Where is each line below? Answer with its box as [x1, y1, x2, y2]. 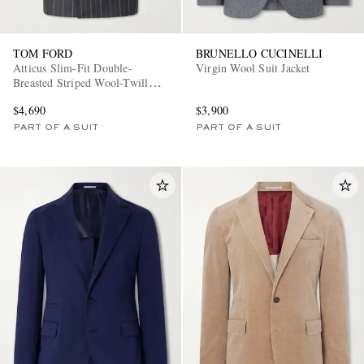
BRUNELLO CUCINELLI [196, 45, 323, 62]
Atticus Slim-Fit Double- [13, 60, 132, 76]
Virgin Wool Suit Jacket [196, 60, 310, 76]
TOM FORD [13, 45, 73, 62]
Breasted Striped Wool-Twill [13, 75, 149, 91]
